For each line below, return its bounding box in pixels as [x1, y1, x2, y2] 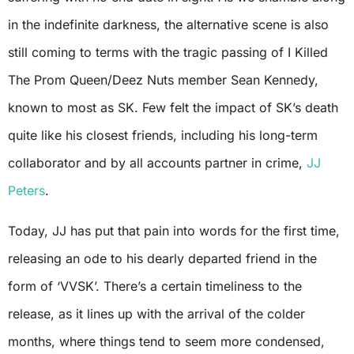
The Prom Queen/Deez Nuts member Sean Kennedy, [8, 71, 318, 88]
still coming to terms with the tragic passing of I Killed [8, 43, 328, 60]
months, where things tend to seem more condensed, [8, 333, 325, 349]
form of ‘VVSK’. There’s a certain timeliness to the [8, 277, 302, 294]
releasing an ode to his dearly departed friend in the [8, 250, 317, 266]
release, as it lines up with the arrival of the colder [8, 305, 305, 322]
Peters [8, 182, 45, 198]
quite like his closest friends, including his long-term [8, 126, 318, 143]
